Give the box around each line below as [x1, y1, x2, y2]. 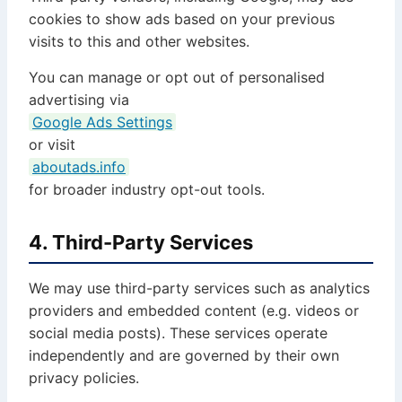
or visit [29, 135, 75, 153]
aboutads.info [32, 158, 126, 176]
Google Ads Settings [32, 113, 172, 131]
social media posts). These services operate [29, 324, 328, 342]
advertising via [29, 91, 129, 109]
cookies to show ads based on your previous [29, 10, 335, 28]
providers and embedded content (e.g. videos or [29, 301, 359, 319]
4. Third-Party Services [29, 231, 253, 254]
